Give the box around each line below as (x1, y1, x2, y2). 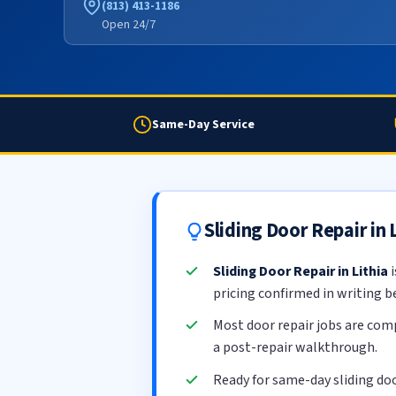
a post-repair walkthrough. (212, 338, 377, 358)
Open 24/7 (102, 15, 156, 33)
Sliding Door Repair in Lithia (212, 262, 388, 282)
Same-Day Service (152, 115, 255, 133)
